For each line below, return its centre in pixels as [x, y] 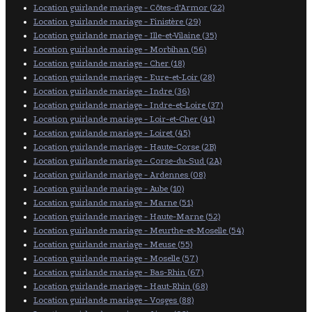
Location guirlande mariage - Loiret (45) [112, 133]
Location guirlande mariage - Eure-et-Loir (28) [124, 77]
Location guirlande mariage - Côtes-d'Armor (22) [129, 7]
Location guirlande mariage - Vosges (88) [114, 300]
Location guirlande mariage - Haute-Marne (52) [127, 216]
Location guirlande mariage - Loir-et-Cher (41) [124, 119]
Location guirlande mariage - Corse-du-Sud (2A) [127, 161]
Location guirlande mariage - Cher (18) [109, 63]
